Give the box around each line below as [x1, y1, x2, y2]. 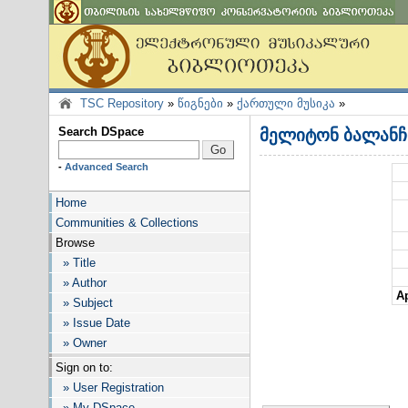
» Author [56, 276, 107, 290]
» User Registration [56, 381, 164, 394]
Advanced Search [65, 161, 148, 172]
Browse [56, 236, 95, 250]
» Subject [56, 296, 113, 310]
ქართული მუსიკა [237, 97, 335, 110]
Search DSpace [58, 125, 144, 138]
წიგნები [178, 97, 223, 110]
